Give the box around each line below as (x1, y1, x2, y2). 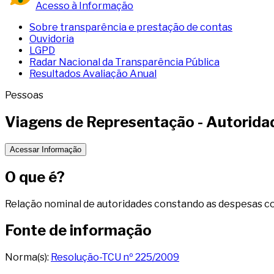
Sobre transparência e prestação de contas (29, 21, 232, 33)
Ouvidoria (29, 32, 74, 45)
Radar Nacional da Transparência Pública (29, 56, 220, 68)
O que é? (5, 168, 65, 186)
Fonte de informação (5, 221, 152, 240)
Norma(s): (5, 251, 51, 264)
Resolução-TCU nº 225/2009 (51, 251, 179, 264)
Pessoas (5, 89, 43, 101)
